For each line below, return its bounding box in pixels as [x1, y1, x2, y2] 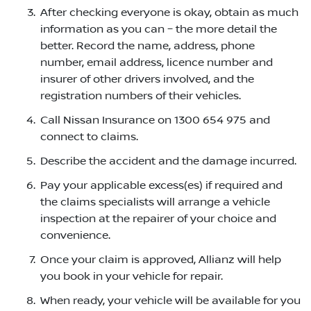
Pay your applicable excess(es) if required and [40, 178, 283, 192]
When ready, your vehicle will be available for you [40, 294, 301, 307]
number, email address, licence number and [40, 56, 273, 69]
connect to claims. [40, 130, 138, 143]
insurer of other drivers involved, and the [40, 72, 254, 85]
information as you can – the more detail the [40, 22, 277, 35]
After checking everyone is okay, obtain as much [40, 6, 299, 19]
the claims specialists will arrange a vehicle [40, 195, 270, 208]
